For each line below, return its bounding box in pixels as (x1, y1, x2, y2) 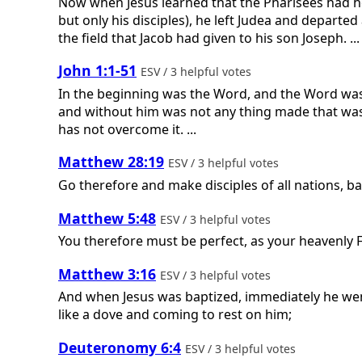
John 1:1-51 (58, 61, 137, 81)
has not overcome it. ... (58, 120, 196, 138)
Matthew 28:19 (58, 152, 164, 172)
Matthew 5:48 (58, 208, 156, 228)
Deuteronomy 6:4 (58, 338, 181, 358)
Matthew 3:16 (58, 263, 156, 284)
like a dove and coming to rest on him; (58, 305, 292, 324)
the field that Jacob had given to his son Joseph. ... (58, 28, 360, 47)
